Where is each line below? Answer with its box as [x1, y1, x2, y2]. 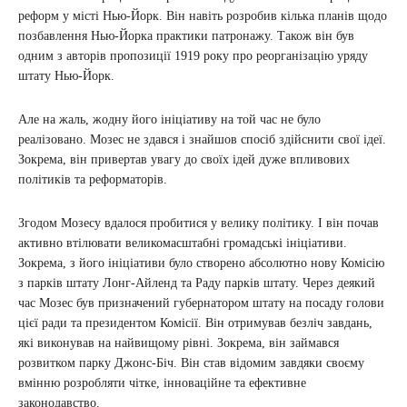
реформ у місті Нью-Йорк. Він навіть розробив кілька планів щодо [18, 8, 387, 23]
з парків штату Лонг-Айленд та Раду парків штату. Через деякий [18, 275, 375, 290]
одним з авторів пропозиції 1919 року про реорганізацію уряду [18, 48, 368, 63]
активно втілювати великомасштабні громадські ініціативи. [18, 235, 347, 250]
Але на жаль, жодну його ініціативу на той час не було [18, 112, 321, 126]
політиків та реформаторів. [18, 172, 167, 186]
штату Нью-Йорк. [18, 68, 114, 83]
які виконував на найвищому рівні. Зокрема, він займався [18, 335, 339, 350]
